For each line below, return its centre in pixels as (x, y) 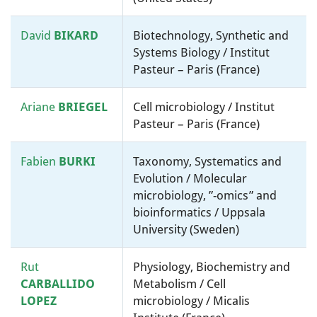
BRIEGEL (83, 107)
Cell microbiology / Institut (204, 107)
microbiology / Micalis (191, 301)
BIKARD (76, 35)
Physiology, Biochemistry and (212, 267)
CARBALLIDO (58, 284)
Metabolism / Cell (179, 284)
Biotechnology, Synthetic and (211, 35)
